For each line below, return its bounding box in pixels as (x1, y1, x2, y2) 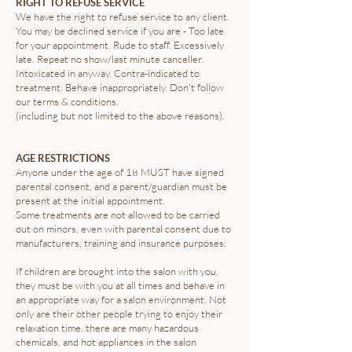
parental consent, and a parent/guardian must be (16, 180, 227, 192)
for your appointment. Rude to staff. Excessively (16, 38, 224, 51)
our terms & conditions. (16, 95, 119, 108)
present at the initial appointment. (16, 194, 167, 207)
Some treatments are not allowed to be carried (16, 208, 220, 221)
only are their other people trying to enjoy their (16, 307, 222, 320)
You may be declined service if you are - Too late (16, 24, 224, 37)
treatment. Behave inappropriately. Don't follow (16, 81, 224, 93)
